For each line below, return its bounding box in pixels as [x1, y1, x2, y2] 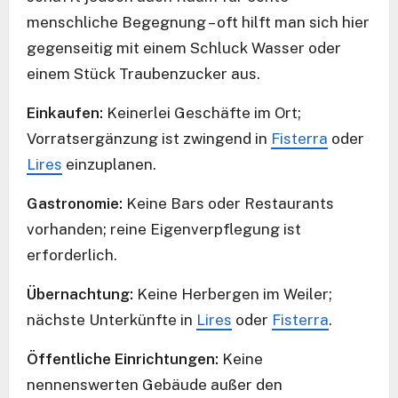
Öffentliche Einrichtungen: [27, 349, 219, 368]
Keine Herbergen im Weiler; [133, 284, 332, 303]
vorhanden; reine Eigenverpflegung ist [27, 219, 301, 238]
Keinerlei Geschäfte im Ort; [103, 103, 301, 122]
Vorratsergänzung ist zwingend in [27, 129, 271, 147]
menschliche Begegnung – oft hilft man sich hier [27, 12, 370, 31]
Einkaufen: [27, 103, 103, 122]
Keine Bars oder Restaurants [123, 194, 334, 212]
